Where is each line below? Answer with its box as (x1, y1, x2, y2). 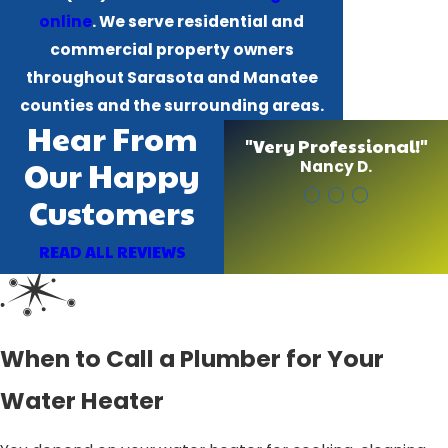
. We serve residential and (92, 11, 304, 32)
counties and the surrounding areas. (19, 95, 324, 116)
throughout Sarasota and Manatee (25, 67, 318, 88)
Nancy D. (300, 156, 372, 177)
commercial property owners (49, 39, 294, 60)
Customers (29, 190, 195, 234)
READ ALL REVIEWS (38, 241, 186, 263)
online (39, 11, 92, 32)
